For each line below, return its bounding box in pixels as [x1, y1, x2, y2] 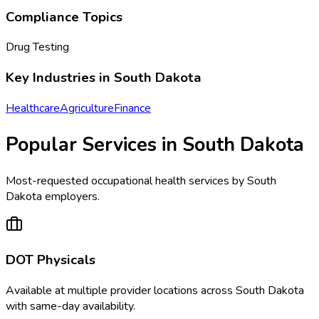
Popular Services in [6, 132, 182, 158]
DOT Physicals [6, 251, 95, 270]
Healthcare [6, 100, 60, 116]
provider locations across [108, 282, 236, 298]
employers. [42, 189, 100, 205]
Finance [114, 100, 151, 116]
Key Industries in [6, 68, 114, 88]
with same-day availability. [6, 298, 135, 314]
